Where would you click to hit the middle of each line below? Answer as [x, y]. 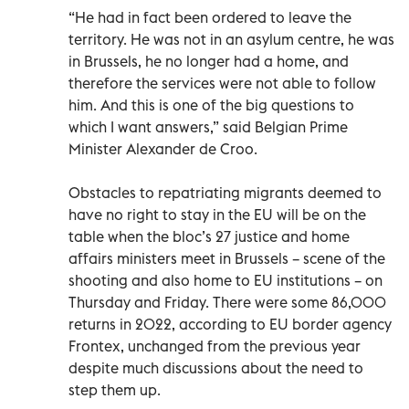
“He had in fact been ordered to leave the [210, 17]
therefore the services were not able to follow [222, 83]
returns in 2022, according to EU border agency [230, 324]
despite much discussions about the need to [216, 367]
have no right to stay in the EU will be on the [217, 214]
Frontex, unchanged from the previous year [215, 346]
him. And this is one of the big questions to [211, 105]
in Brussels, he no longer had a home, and [209, 61]
